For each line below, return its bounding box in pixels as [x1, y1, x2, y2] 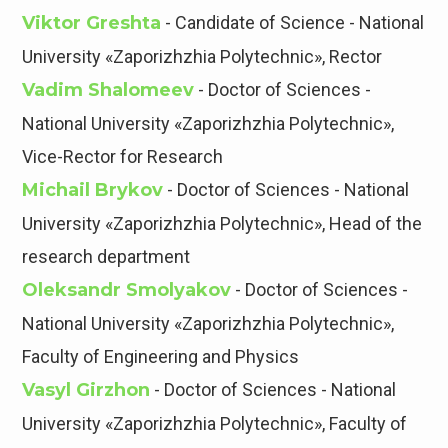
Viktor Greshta [22, 12, 162, 35]
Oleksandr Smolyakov [22, 279, 232, 302]
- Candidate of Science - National [161, 12, 425, 34]
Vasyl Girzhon [22, 379, 151, 402]
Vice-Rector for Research [22, 146, 224, 168]
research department [22, 246, 191, 268]
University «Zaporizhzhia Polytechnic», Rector [22, 46, 383, 68]
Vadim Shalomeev [22, 79, 195, 102]
